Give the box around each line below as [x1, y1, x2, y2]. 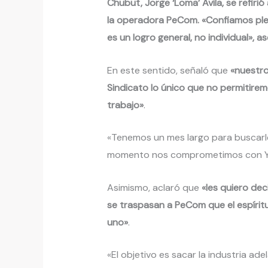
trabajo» [106, 98, 144, 111]
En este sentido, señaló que [106, 63, 230, 77]
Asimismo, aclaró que [106, 181, 202, 194]
